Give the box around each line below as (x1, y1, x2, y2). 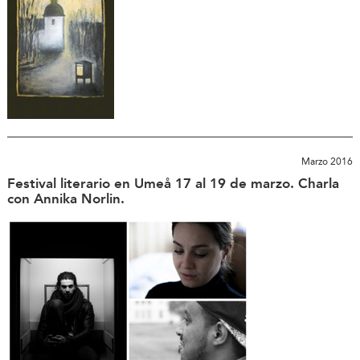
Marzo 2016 (301, 155, 354, 167)
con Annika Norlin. (6, 190, 125, 207)
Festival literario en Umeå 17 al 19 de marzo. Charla (6, 175, 339, 192)
